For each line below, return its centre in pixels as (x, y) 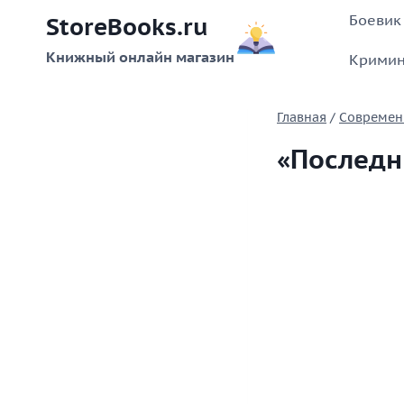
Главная (302, 118)
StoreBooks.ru (127, 27)
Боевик (375, 19)
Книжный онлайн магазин (140, 57)
